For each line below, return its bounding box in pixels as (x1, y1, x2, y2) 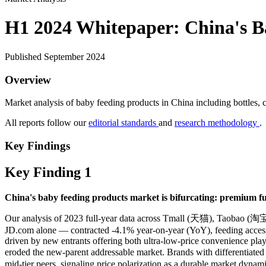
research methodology (175, 118, 259, 128)
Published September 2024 (5, 51, 105, 62)
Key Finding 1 (5, 164, 91, 180)
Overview (5, 73, 51, 86)
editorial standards (88, 118, 159, 128)
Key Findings (5, 140, 70, 153)
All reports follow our (5, 118, 88, 128)
